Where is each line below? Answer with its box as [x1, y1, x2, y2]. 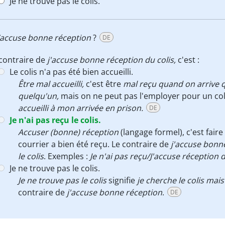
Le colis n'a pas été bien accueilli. [10, 66, 133, 77]
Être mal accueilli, [18, 78, 84, 89]
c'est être [84, 78, 123, 89]
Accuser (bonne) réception [18, 127, 119, 138]
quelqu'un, [18, 90, 61, 101]
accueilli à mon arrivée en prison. [18, 102, 145, 114]
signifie [106, 175, 137, 186]
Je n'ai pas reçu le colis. [10, 115, 101, 126]
